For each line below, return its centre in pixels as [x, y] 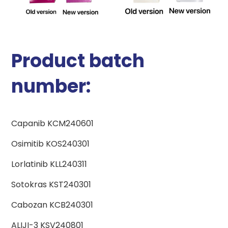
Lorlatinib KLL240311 [49, 164]
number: [51, 87]
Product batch [78, 61]
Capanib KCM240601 [53, 124]
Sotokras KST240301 [51, 185]
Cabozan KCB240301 [52, 205]
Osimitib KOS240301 [51, 144]
